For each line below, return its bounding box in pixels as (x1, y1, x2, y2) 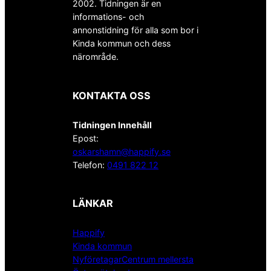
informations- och (73, 11, 144, 22)
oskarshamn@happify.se (73, 146, 171, 157)
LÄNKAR (73, 197, 113, 210)
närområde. (73, 51, 119, 62)
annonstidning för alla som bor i (73, 25, 198, 36)
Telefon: (73, 159, 107, 170)
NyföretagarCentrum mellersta (73, 254, 194, 265)
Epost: (73, 132, 99, 143)
